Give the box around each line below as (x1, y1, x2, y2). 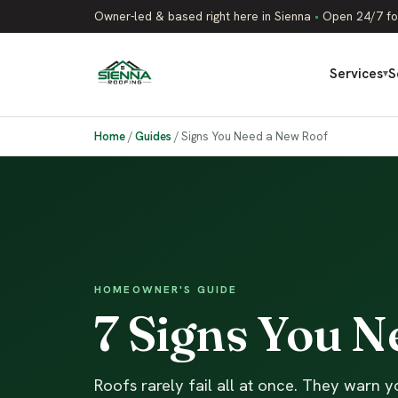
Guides (135, 128, 171, 144)
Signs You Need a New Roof (181, 128, 328, 144)
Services (330, 64, 384, 83)
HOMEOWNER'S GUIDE (94, 282, 238, 297)
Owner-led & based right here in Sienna (94, 8, 314, 24)
